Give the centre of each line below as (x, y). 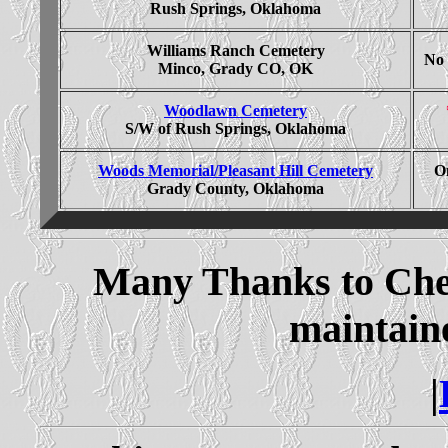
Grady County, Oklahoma (235, 188)
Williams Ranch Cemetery (235, 50)
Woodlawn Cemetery (235, 110)
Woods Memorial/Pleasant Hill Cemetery (235, 170)
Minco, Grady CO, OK (235, 68)
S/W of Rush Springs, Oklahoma (235, 128)
